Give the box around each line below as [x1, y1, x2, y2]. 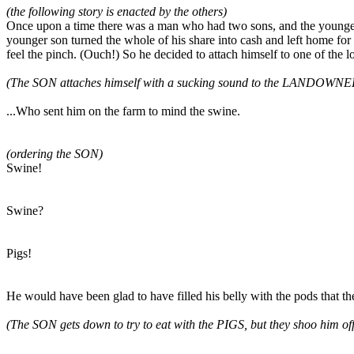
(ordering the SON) [6, 146, 103, 160]
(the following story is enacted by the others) [6, 4, 227, 18]
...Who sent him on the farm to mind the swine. [6, 104, 240, 118]
